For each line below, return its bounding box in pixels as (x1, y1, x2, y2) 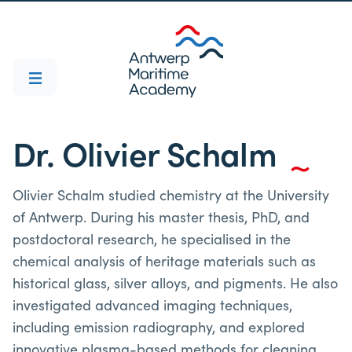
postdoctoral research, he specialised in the (13, 229, 291, 248)
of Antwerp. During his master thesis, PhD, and (13, 207, 310, 226)
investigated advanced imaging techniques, (13, 295, 292, 314)
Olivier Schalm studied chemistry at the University (13, 185, 329, 204)
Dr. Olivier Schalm (13, 129, 277, 175)
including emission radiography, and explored (13, 317, 305, 336)
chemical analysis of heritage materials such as (13, 251, 316, 270)
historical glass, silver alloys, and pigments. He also (13, 273, 338, 292)
